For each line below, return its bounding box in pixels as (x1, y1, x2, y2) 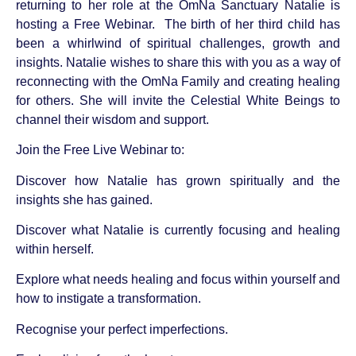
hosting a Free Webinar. (16, 17, 155, 31)
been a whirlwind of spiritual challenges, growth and (16, 36, 340, 50)
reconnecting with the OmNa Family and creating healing (16, 74, 340, 88)
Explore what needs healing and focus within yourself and (16, 273, 340, 287)
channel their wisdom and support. (16, 112, 209, 126)
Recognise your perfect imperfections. (16, 322, 228, 336)
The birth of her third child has (164, 17, 341, 31)
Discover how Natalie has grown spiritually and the (16, 173, 340, 188)
